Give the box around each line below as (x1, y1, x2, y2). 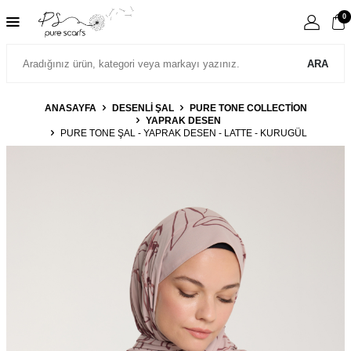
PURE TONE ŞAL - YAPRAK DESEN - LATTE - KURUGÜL (60, 128, 307, 139)
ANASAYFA (44, 103, 96, 114)
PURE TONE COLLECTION (189, 103, 307, 114)
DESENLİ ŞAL (111, 103, 174, 114)
